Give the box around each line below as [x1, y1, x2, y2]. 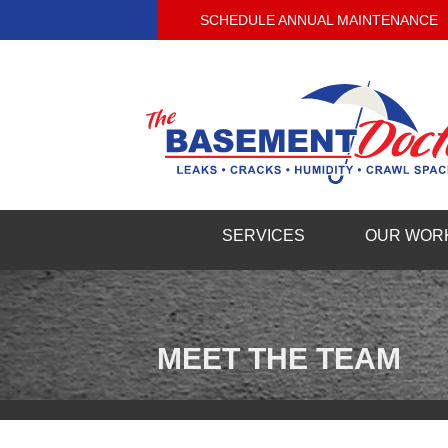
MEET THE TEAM [157, 342, 401, 376]
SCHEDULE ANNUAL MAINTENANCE [199, 12, 438, 28]
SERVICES [221, 227, 305, 245]
